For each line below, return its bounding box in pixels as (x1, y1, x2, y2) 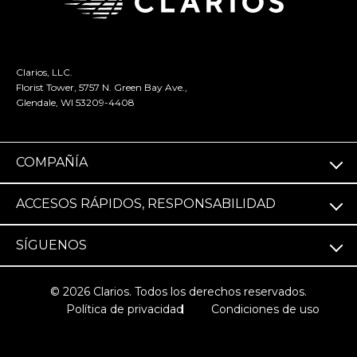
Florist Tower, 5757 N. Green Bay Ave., (16, 81, 187, 94)
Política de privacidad (65, 302, 183, 317)
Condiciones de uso (210, 302, 320, 317)
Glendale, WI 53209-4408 (16, 96, 135, 109)
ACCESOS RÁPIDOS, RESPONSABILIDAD (16, 196, 276, 212)
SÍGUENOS (16, 237, 87, 253)
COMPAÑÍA (16, 155, 88, 171)
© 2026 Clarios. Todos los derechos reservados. (50, 284, 307, 300)
